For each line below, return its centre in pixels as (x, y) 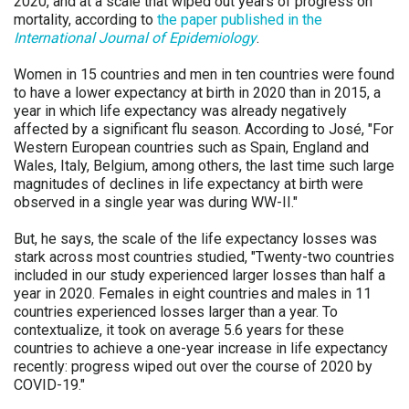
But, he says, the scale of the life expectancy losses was (195, 239)
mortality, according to (85, 20)
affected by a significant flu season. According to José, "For (204, 129)
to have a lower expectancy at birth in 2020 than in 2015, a (197, 93)
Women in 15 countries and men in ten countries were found (204, 74)
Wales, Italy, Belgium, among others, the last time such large (204, 166)
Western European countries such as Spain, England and (191, 147)
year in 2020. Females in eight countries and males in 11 (193, 294)
